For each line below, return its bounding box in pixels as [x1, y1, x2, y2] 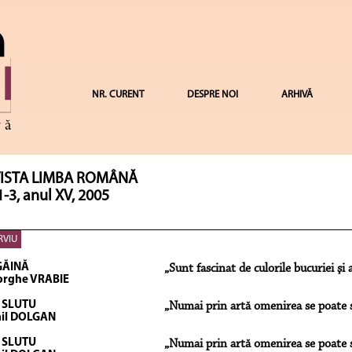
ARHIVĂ [280, 90, 313, 100]
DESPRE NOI [186, 90, 238, 100]
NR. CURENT [91, 90, 144, 100]
